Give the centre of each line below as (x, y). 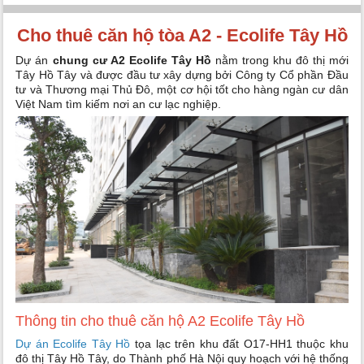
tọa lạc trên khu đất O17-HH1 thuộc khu (239, 344)
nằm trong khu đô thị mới (279, 61)
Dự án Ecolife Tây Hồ (73, 344)
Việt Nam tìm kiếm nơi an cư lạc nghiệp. (119, 104)
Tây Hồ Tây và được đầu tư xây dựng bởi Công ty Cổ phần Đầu (182, 75)
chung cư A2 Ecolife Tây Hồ (132, 61)
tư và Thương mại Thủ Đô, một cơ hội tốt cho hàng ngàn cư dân (182, 90)
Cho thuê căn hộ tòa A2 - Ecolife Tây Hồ (182, 36)
